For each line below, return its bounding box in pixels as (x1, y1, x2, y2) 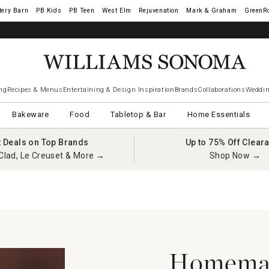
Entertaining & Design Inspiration (62, 86, 175, 94)
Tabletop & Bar (110, 110, 166, 119)
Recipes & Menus (7, 86, 63, 94)
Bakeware (12, 110, 49, 119)
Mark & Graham (186, 7, 237, 14)
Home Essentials (187, 110, 250, 119)
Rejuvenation (139, 7, 179, 14)
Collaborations (198, 86, 246, 94)
